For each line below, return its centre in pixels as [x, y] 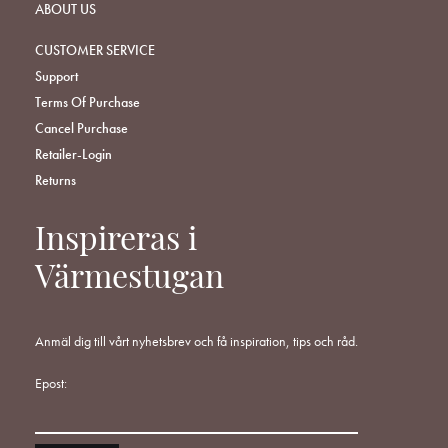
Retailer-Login [73, 154]
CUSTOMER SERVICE [95, 50]
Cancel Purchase [81, 128]
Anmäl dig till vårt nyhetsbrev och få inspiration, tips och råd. [196, 341]
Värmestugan [129, 280]
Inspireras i [116, 242]
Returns [55, 180]
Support [56, 76]
